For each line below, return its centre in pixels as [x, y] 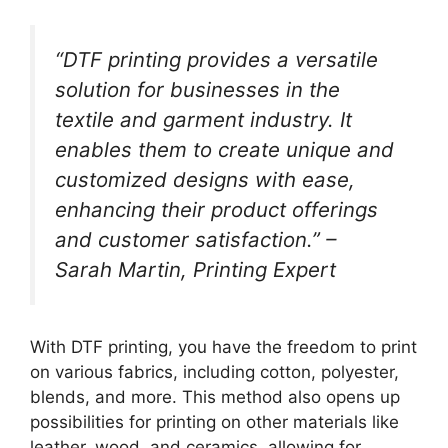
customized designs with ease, [205, 179]
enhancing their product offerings [216, 209]
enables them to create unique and [224, 149]
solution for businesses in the [197, 89]
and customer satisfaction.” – [195, 239]
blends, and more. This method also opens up [215, 397]
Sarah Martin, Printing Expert [195, 269]
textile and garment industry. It [203, 119]
